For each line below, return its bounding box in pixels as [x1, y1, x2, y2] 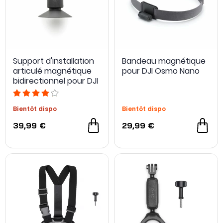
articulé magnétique [13, 65, 92, 77]
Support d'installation [13, 55, 94, 67]
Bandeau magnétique [122, 55, 206, 67]
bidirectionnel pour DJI [13, 75, 98, 87]
